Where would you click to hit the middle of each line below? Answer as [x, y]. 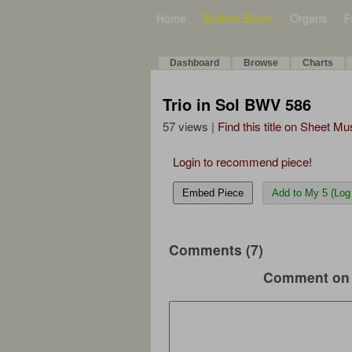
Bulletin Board [238, 18]
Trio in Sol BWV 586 [237, 104]
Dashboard [194, 63]
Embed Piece [213, 193]
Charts [318, 63]
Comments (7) [216, 249]
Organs [308, 18]
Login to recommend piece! [242, 161]
